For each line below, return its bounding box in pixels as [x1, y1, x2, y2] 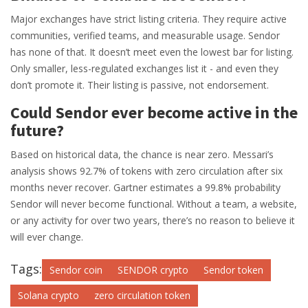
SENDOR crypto [118, 263, 188, 277]
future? [10, 120, 64, 142]
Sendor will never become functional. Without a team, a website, [10, 197, 297, 211]
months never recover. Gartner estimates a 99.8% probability [10, 181, 280, 195]
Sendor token [203, 263, 263, 277]
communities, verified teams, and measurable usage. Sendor [10, 29, 280, 43]
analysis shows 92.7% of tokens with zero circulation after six [10, 164, 283, 178]
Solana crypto [18, 289, 79, 302]
